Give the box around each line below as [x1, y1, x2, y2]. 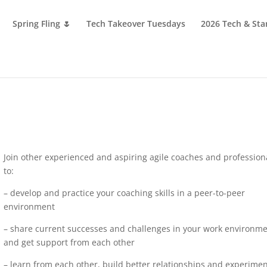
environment [4, 201, 55, 212]
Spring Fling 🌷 [13, 18, 72, 29]
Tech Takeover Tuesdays [86, 18, 186, 29]
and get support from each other [4, 237, 135, 248]
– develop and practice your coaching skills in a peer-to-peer [4, 187, 246, 198]
